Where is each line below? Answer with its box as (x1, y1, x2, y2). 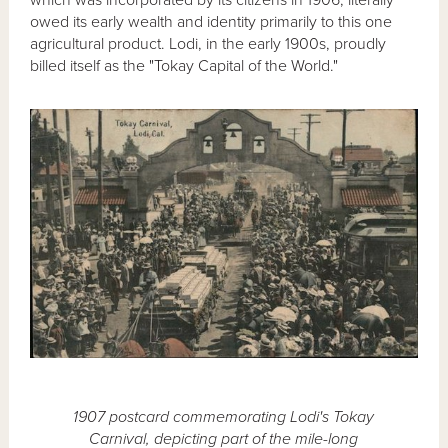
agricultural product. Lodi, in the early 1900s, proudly (30, 33, 387, 54)
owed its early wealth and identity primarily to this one (30, 11, 393, 32)
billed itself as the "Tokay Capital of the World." (30, 55, 339, 76)
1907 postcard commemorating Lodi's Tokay (73, 406, 374, 427)
